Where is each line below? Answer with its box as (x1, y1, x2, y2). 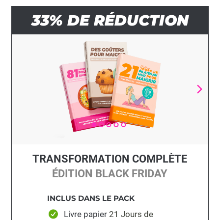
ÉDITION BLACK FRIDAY (52, 167, 168, 180)
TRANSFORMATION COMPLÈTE (32, 153, 188, 165)
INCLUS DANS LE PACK (47, 193, 135, 203)
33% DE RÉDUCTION (31, 11, 189, 30)
